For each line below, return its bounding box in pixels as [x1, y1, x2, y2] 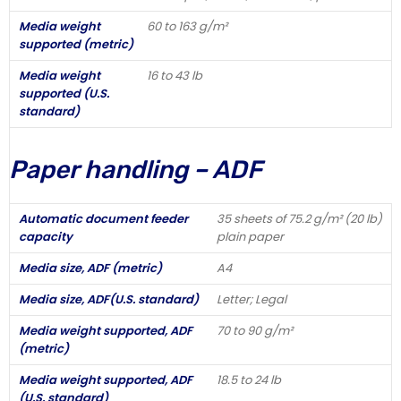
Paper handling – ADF [9, 154, 262, 184]
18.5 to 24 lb [217, 371, 281, 388]
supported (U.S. [19, 84, 109, 102]
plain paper [217, 227, 284, 245]
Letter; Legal [217, 290, 286, 308]
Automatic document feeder [19, 209, 188, 227]
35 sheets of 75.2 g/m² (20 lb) [217, 209, 382, 227]
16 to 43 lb [147, 66, 202, 84]
